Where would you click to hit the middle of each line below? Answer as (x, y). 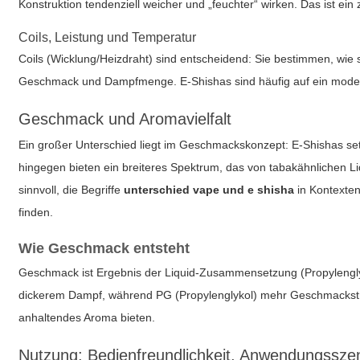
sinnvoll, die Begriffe (72, 190)
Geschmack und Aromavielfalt (125, 119)
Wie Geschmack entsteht (104, 248)
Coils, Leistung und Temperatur (108, 37)
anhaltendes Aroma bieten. (87, 317)
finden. (36, 212)
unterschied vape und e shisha (209, 190)
